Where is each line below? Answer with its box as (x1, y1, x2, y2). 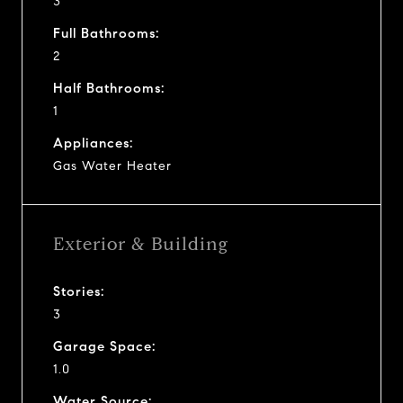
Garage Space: (53, 337, 156, 354)
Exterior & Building (53, 232, 228, 255)
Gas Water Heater (53, 157, 172, 174)
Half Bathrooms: (53, 79, 165, 96)
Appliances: (53, 134, 133, 151)
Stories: (53, 282, 104, 300)
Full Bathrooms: (53, 24, 159, 41)
